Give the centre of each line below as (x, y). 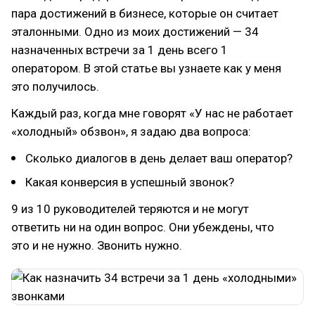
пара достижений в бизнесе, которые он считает (145, 13)
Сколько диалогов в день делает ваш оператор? (159, 158)
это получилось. (55, 86)
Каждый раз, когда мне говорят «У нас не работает (152, 113)
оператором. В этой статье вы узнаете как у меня (146, 68)
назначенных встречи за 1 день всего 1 (120, 50)
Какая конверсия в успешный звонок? (130, 182)
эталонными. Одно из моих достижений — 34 (135, 32)
